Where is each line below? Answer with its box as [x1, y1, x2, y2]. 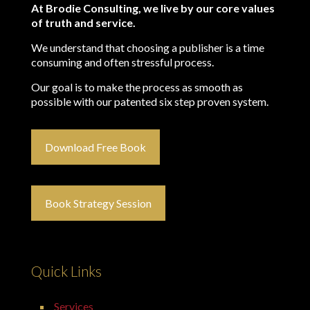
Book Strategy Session [45, 197, 152, 210]
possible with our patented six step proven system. [31, 95, 268, 108]
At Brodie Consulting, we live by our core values [31, 1, 275, 15]
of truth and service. [31, 16, 136, 29]
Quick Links [31, 262, 102, 280]
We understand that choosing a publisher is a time [31, 41, 264, 54]
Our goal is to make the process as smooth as [31, 80, 243, 93]
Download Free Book [45, 140, 146, 154]
